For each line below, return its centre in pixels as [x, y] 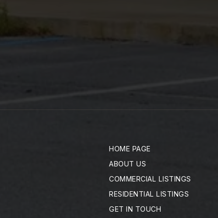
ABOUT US [127, 164]
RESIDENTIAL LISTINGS [149, 194]
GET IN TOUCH [135, 209]
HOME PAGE [130, 149]
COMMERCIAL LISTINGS [150, 179]
